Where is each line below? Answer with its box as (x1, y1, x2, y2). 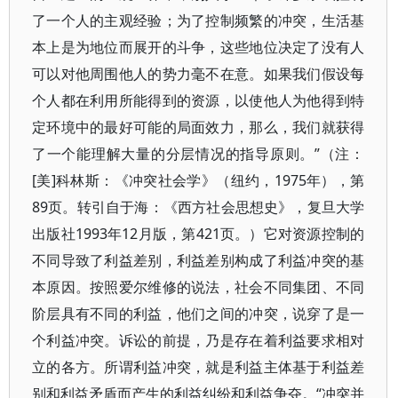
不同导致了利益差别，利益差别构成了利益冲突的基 (32, 251, 365, 270)
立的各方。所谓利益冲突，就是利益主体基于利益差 (32, 357, 365, 377)
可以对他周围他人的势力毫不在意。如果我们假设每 (32, 64, 365, 84)
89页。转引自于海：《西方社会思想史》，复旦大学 (32, 197, 365, 217)
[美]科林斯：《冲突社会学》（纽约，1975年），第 (32, 171, 365, 190)
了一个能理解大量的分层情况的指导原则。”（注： (32, 144, 365, 163)
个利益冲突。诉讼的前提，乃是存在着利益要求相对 (32, 330, 365, 350)
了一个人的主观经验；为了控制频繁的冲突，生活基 (32, 11, 365, 30)
